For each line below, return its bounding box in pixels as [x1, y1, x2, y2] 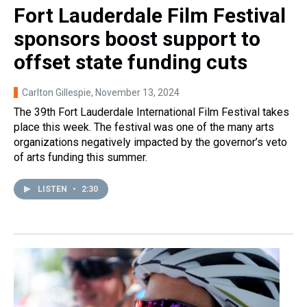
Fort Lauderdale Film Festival [14, 3, 286, 28]
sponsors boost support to [14, 27, 260, 51]
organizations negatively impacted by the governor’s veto [14, 136, 287, 149]
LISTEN [38, 184, 69, 195]
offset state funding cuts [14, 50, 247, 75]
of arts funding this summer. [14, 151, 147, 164]
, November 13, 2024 [91, 87, 180, 99]
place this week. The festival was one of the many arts [14, 121, 274, 134]
